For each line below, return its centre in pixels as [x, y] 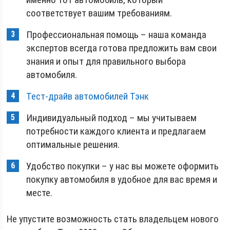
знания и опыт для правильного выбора [106, 61]
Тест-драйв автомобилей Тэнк [88, 96]
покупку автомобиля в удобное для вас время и [122, 179]
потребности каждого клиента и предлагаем [116, 131]
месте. [40, 193]
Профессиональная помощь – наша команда [117, 34]
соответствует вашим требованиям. [99, 13]
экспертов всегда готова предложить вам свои [122, 48]
